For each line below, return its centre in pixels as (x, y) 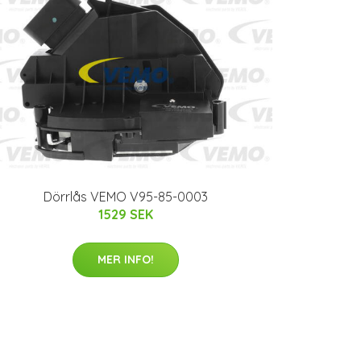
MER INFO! (126, 259)
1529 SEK (126, 214)
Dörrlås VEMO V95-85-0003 (126, 196)
